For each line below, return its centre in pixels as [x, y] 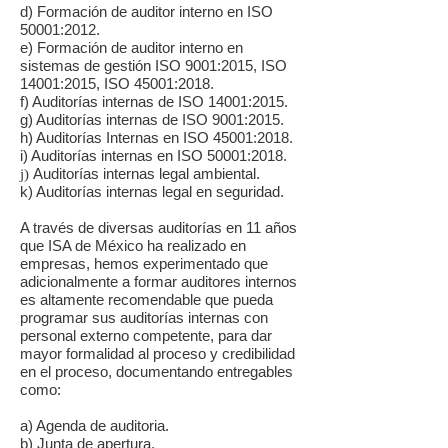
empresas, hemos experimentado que [144, 263]
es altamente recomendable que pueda [146, 299]
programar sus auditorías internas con [144, 317]
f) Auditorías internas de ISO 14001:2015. [154, 101]
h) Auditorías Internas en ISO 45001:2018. [156, 137]
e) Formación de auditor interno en [131, 47]
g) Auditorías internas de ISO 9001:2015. [152, 119]
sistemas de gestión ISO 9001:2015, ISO [153, 65]
